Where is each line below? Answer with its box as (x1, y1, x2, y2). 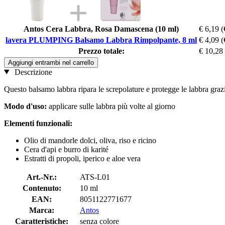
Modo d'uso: (4, 101, 49, 110)
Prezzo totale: (78, 46, 125, 55)
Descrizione (12, 67, 52, 76)
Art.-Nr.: (27, 172, 57, 181)
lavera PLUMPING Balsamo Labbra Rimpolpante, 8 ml (6, 35, 197, 44)
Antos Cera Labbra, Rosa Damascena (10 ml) (24, 24, 179, 33)
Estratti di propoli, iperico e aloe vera (24, 154, 141, 163)
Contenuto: (22, 183, 61, 192)
